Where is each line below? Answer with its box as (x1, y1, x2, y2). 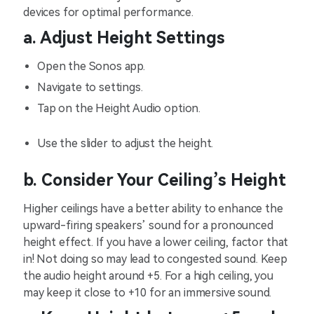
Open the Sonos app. (37, 60, 148, 74)
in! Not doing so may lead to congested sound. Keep (23, 252, 287, 266)
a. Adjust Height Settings (23, 28, 225, 48)
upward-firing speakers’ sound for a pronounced (23, 219, 273, 233)
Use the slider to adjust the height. (37, 137, 217, 151)
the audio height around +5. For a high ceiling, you (23, 269, 273, 283)
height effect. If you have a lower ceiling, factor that (23, 235, 289, 250)
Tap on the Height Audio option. (37, 102, 203, 116)
